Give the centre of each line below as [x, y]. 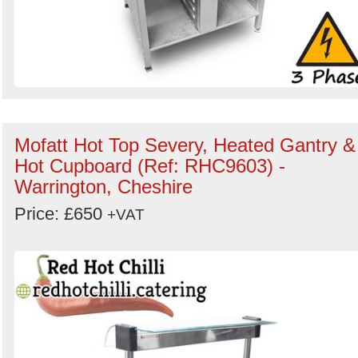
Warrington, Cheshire [103, 187]
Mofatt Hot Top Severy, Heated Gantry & [185, 145]
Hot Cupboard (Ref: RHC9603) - [150, 166]
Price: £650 [61, 214]
